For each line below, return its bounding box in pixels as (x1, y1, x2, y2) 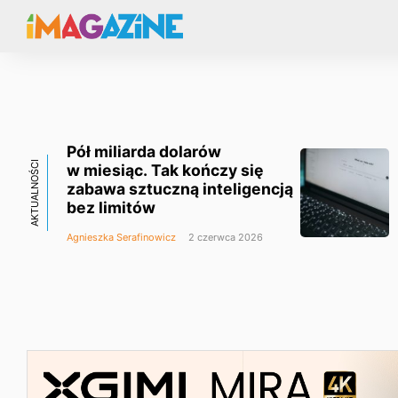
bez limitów (67, 198, 155, 217)
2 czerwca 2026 (186, 231, 263, 243)
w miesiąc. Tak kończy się (67, 161, 264, 179)
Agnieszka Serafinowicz (67, 231, 176, 243)
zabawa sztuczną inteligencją (67, 179, 293, 198)
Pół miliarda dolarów (67, 142, 221, 161)
